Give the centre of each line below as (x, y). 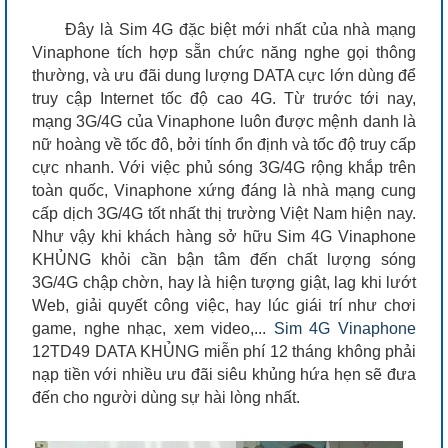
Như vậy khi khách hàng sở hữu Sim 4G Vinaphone (224, 236)
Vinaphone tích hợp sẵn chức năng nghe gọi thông (224, 52)
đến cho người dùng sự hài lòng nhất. (168, 397)
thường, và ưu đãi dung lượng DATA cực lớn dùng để (224, 75)
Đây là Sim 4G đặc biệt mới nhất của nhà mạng (237, 29)
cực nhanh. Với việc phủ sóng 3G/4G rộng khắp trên (224, 167)
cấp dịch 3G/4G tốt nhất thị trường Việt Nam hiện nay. (224, 213)
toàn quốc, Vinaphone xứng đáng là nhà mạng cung (224, 190)
